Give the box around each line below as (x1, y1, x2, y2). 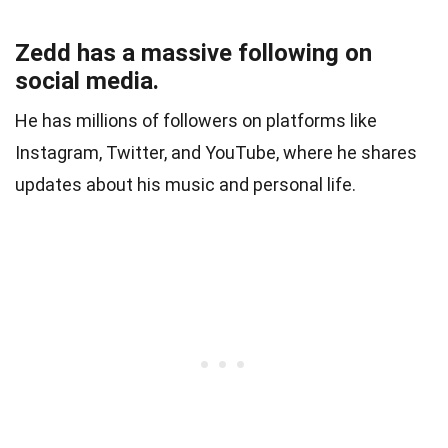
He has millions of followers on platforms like (15, 109, 377, 131)
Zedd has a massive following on (15, 38, 372, 67)
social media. (15, 66, 159, 95)
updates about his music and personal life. (15, 173, 356, 195)
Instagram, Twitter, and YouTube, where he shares (15, 141, 417, 163)
